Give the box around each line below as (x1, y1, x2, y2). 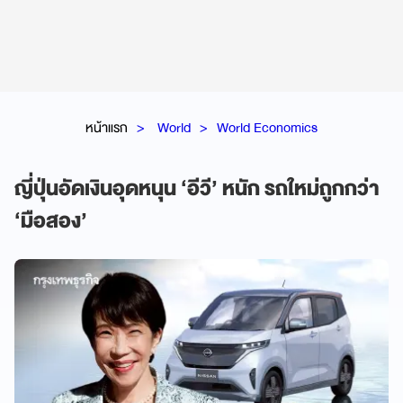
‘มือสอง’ (14, 203, 87, 238)
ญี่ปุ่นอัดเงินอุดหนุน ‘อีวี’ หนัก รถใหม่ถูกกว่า (14, 171, 379, 206)
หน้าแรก (85, 115, 128, 139)
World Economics (217, 115, 318, 139)
